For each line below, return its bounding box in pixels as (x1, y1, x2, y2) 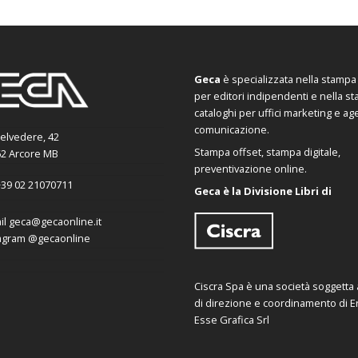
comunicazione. (193, 121, 269, 137)
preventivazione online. (193, 161, 307, 176)
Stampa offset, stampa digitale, (193, 144, 340, 159)
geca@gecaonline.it (8, 214, 101, 229)
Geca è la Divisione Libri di (193, 183, 332, 198)
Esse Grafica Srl (193, 312, 269, 327)
